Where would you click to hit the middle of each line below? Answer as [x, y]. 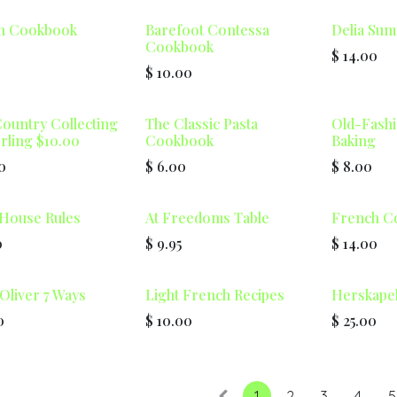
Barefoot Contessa [208, 30]
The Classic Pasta [202, 124]
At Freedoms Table [208, 218]
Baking [354, 140]
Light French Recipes [215, 295]
